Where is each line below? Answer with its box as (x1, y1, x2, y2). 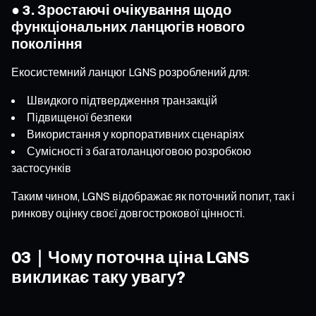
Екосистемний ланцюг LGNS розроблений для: (11, 64, 250, 79)
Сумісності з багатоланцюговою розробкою (27, 143, 251, 158)
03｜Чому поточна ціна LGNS (11, 245, 249, 267)
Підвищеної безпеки (27, 109, 132, 124)
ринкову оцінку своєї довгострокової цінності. (11, 205, 245, 220)
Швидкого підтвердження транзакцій (27, 92, 217, 107)
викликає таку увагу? (11, 265, 186, 287)
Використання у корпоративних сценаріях (27, 126, 244, 141)
